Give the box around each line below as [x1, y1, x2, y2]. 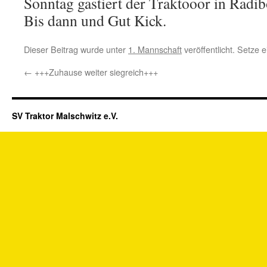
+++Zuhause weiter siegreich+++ [32, 66, 158, 78]
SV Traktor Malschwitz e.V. [12, 110, 118, 122]
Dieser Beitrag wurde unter [24, 43, 128, 55]
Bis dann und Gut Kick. [24, 10, 166, 30]
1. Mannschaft [128, 43, 182, 55]
